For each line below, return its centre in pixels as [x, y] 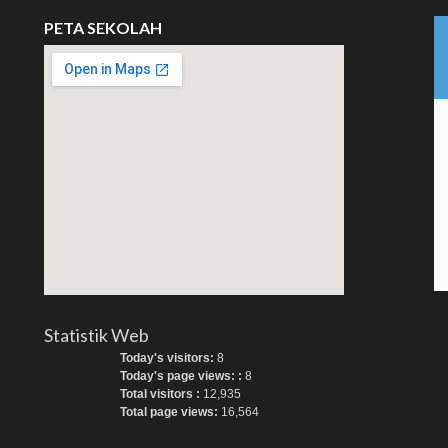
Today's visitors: [168, 358]
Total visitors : [161, 394]
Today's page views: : [182, 376]
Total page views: [170, 412]
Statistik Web [96, 335]
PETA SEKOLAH [102, 27]
